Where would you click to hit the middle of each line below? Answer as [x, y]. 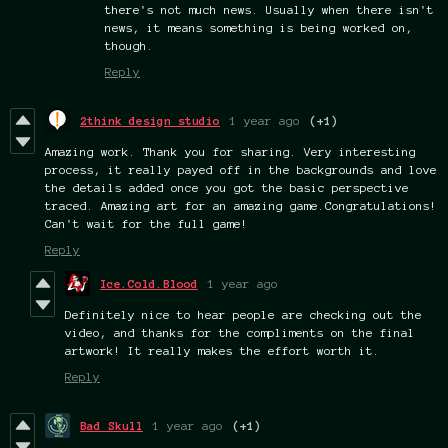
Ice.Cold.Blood [149, 283]
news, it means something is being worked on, [259, 27]
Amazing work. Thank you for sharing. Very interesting [230, 151]
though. [129, 45]
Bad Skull [111, 425]
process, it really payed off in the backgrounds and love [241, 169]
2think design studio [150, 120]
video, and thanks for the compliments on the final [240, 332]
